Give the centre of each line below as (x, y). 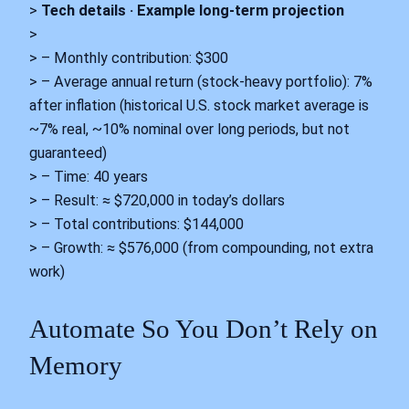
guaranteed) (68, 152)
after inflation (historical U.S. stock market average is (199, 105)
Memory (76, 365)
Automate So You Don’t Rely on (204, 328)
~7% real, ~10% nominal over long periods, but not (189, 129)
